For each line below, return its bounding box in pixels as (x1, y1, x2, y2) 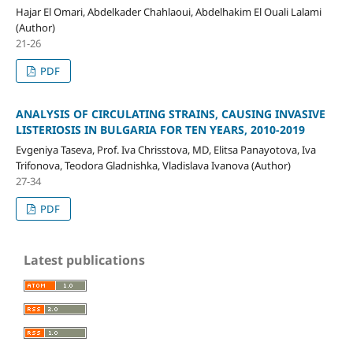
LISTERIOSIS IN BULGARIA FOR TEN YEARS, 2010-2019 (15, 122, 305, 138)
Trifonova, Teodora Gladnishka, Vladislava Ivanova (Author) (15, 158, 291, 173)
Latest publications (24, 251, 145, 269)
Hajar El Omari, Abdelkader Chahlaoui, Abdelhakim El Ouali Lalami (15, 5, 321, 20)
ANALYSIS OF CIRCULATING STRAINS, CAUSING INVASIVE (15, 106, 325, 122)
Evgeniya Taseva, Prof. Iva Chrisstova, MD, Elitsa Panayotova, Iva (15, 143, 316, 158)
